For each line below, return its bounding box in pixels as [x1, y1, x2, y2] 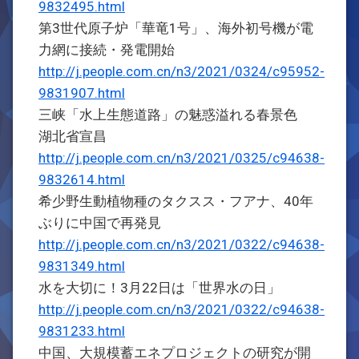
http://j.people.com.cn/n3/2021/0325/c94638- [38, 150, 325, 166]
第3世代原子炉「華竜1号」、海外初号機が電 [38, 20, 313, 36]
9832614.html [38, 171, 125, 188]
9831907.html [38, 85, 125, 101]
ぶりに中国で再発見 [38, 215, 161, 231]
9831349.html [38, 258, 125, 274]
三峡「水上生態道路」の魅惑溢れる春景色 [38, 107, 311, 123]
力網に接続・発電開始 [38, 42, 175, 58]
